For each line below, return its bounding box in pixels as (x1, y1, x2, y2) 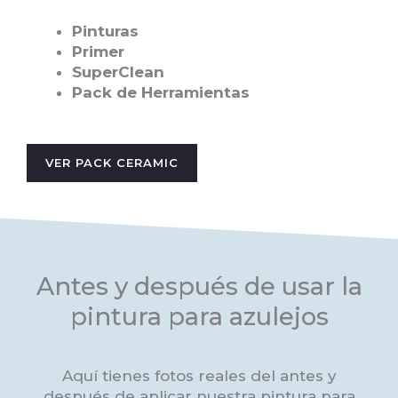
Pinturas (72, 22, 139, 41)
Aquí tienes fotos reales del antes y (61, 367, 337, 386)
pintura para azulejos (69, 300, 329, 331)
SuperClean (72, 63, 164, 82)
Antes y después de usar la (36, 270, 362, 301)
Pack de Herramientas (72, 84, 250, 102)
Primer (72, 43, 124, 61)
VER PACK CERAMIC (45, 155, 179, 170)
